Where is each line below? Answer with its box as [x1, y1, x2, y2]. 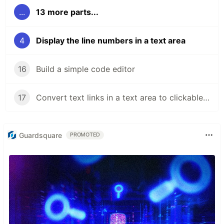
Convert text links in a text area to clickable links [203, 92, 209, 103]
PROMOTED [70, 131, 100, 138]
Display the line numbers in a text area [36, 35, 185, 46]
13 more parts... [36, 7, 98, 17]
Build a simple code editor [36, 64, 135, 74]
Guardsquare [19, 130, 62, 139]
